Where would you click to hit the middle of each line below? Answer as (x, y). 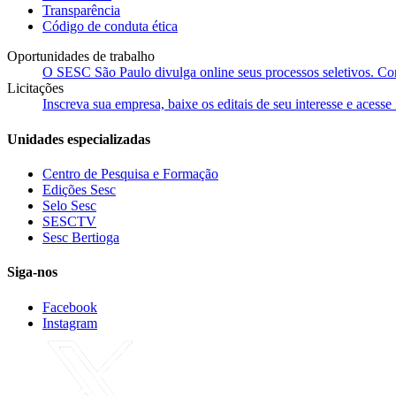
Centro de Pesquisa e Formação (130, 173)
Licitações (35, 88)
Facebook (70, 307)
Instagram (70, 323)
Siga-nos (32, 272)
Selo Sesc (69, 205)
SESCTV (69, 221)
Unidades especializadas (79, 139)
